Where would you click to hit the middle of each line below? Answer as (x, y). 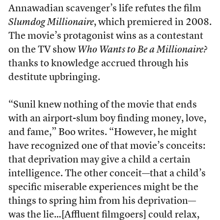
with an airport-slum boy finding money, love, (107, 119)
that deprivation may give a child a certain (99, 160)
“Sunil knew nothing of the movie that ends (102, 105)
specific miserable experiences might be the (103, 188)
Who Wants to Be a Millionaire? (142, 50)
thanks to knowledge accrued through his (98, 64)
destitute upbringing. (54, 78)
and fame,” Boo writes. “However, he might (102, 133)
